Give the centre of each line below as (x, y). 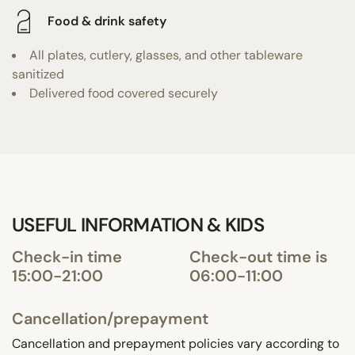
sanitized (38, 74)
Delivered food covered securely (124, 93)
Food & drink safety (107, 21)
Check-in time (67, 256)
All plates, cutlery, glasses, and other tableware (166, 55)
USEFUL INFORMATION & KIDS (138, 224)
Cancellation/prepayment (110, 318)
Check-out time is (258, 256)
